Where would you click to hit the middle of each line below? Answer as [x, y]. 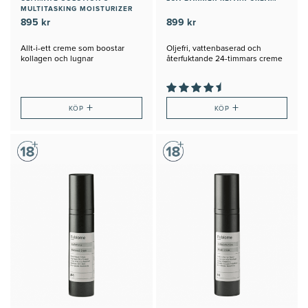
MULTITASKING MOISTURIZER [77, 9]
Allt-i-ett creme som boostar [73, 49]
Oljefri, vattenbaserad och [213, 49]
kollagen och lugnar [57, 59]
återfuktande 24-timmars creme [224, 59]
